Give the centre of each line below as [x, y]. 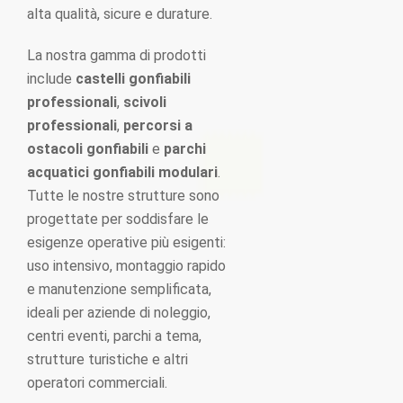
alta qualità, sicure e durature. [120, 14]
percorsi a [158, 125]
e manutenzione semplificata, [119, 289]
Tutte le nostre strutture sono [123, 196]
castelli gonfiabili [133, 79]
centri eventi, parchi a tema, [114, 336]
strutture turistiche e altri [107, 359]
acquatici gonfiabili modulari [122, 172]
